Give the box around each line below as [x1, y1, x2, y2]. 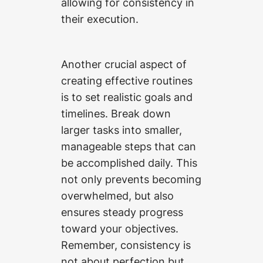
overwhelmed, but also [61, 188, 174, 202]
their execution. [61, 12, 139, 25]
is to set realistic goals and [61, 90, 193, 103]
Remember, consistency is [61, 238, 191, 251]
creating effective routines [61, 73, 193, 87]
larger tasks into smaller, [61, 123, 182, 136]
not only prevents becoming [61, 172, 201, 186]
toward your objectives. [61, 221, 178, 235]
